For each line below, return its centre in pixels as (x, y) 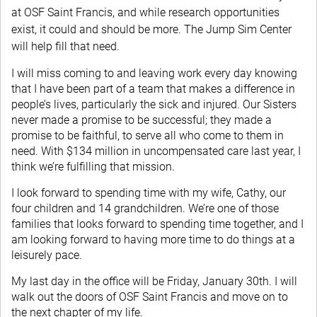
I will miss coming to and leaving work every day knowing (154, 73)
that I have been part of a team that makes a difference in (153, 89)
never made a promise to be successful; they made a (142, 120)
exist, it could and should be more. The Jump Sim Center (151, 29)
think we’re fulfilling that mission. (93, 167)
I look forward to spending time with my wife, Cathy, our (149, 193)
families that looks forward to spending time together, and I (157, 224)
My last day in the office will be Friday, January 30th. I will (154, 281)
